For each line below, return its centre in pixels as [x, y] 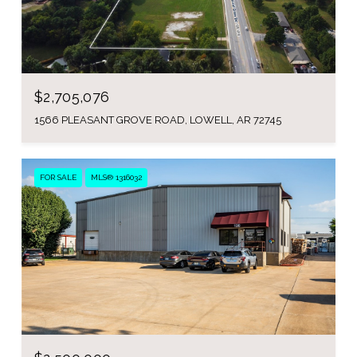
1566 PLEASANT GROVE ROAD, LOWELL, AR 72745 [158, 120]
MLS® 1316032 [116, 177]
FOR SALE [58, 177]
